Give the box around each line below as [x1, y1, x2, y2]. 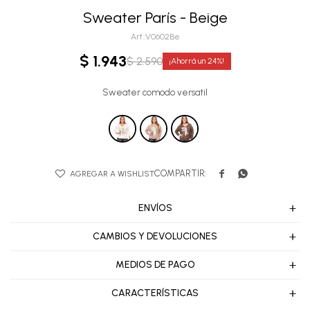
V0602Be [145, 32, 180, 42]
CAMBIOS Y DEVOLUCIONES [93, 230, 217, 243]
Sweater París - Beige [82, 8, 228, 28]
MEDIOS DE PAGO [115, 259, 195, 271]
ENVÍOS [138, 202, 172, 215]
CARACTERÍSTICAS [111, 287, 199, 300]
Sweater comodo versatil [102, 87, 208, 98]
